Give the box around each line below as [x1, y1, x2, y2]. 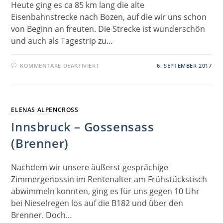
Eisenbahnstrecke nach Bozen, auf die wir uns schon [11, 11, 207, 22]
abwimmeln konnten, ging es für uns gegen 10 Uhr [11, 185, 200, 197]
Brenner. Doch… [11, 209, 73, 221]
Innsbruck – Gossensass [11, 118, 154, 135]
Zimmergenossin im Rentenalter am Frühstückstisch [11, 173, 208, 185]
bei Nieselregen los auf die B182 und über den [11, 197, 184, 209]
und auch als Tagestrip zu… [11, 35, 113, 46]
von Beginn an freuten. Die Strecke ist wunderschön [11, 23, 206, 34]
